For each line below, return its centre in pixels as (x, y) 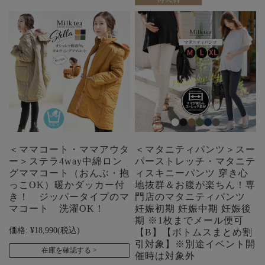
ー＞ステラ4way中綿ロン (66, 161)
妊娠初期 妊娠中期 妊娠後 (193, 209)
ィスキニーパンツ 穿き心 (192, 173)
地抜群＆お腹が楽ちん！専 (195, 185)
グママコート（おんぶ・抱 (69, 173)
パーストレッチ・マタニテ (195, 161)
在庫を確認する (67, 251)
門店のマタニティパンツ (190, 197)
